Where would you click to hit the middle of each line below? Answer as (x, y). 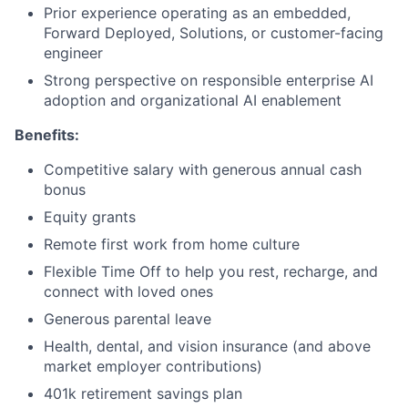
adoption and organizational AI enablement (193, 101)
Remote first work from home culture (172, 245)
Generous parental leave (127, 319)
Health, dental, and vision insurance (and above (207, 347)
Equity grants (90, 217)
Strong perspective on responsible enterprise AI (209, 81)
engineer (73, 53)
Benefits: (47, 135)
